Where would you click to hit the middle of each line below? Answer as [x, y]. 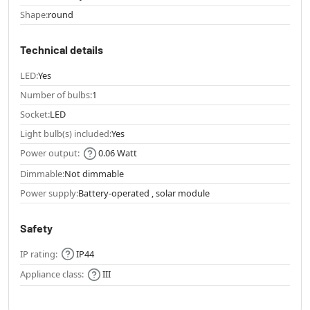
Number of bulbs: [56, 95]
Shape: [34, 15]
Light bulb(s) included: [66, 134]
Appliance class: [52, 274]
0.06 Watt [118, 153]
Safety [36, 228]
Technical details [62, 50]
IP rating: [39, 254]
